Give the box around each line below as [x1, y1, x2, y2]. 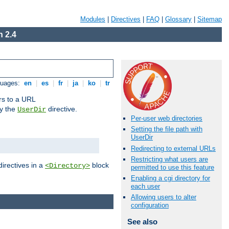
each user [131, 182, 160, 190]
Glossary [165, 15, 192, 23]
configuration [131, 201, 169, 210]
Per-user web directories [131, 114, 202, 123]
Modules [80, 15, 105, 23]
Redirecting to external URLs [131, 144, 216, 152]
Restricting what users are [131, 155, 208, 163]
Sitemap [197, 15, 222, 23]
